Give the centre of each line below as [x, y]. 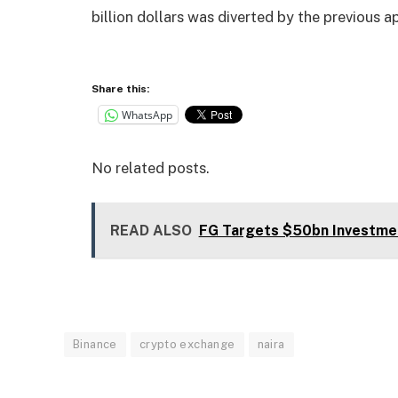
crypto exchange [187, 345]
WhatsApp [147, 115]
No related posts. [151, 167]
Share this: [120, 89]
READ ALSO [151, 230]
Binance [95, 345]
